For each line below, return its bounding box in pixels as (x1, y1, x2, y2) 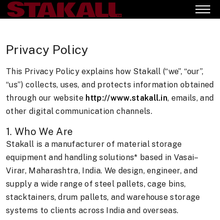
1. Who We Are (6, 126, 73, 138)
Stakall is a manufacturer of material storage (6, 139, 182, 149)
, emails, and (167, 93, 214, 103)
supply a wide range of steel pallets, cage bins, (6, 179, 186, 189)
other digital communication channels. (6, 107, 152, 116)
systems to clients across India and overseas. (6, 206, 179, 216)
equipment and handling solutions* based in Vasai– (6, 153, 199, 163)
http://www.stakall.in (85, 93, 168, 103)
